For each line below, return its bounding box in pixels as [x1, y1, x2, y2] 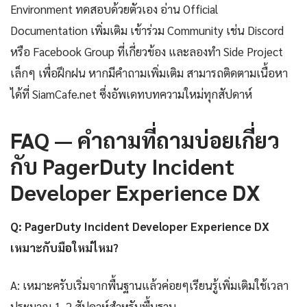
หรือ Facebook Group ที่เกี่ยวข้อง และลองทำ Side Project [10, 43, 283, 59]
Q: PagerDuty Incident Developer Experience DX [10, 218, 269, 234]
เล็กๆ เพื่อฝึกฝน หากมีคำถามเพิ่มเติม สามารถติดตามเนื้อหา [10, 64, 288, 80]
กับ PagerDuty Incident [10, 151, 234, 180]
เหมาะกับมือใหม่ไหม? [10, 239, 119, 255]
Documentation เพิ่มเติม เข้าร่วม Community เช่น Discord [10, 22, 284, 38]
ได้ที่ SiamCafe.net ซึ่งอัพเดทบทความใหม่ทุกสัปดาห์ [10, 86, 252, 101]
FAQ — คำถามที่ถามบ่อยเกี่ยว [10, 125, 280, 153]
